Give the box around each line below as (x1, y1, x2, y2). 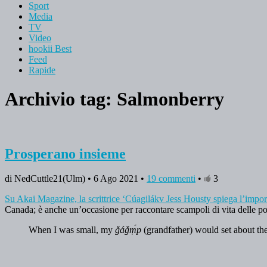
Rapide (29, 64, 55, 75)
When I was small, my (29, 225, 115, 235)
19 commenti (147, 173, 195, 184)
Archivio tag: (5, 88, 117, 110)
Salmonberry (117, 88, 224, 110)
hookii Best (29, 43, 72, 54)
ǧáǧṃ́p (115, 225, 141, 235)
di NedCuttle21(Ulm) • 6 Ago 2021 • (5, 173, 147, 184)
